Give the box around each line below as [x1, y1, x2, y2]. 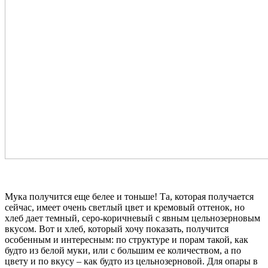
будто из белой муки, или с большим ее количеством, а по [5, 245, 241, 255]
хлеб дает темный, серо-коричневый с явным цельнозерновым [5, 212, 260, 223]
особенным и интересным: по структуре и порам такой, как [5, 234, 248, 245]
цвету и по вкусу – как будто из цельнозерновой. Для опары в [5, 255, 258, 266]
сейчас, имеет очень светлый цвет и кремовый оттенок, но [5, 202, 245, 212]
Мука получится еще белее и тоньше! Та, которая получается [5, 191, 254, 202]
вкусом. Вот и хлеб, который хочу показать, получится [5, 223, 229, 234]
